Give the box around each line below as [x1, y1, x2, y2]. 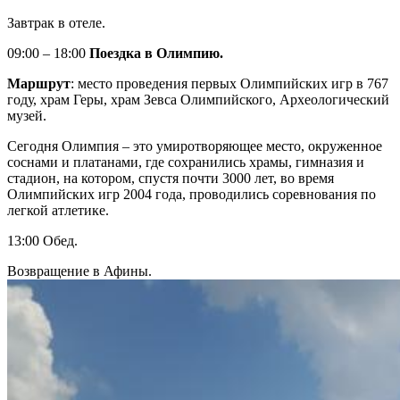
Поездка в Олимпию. [89, 45, 223, 61]
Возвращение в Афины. [7, 262, 152, 279]
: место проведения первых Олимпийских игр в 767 [71, 75, 388, 91]
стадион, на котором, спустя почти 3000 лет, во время [7, 170, 334, 186]
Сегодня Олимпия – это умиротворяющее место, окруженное [7, 137, 382, 154]
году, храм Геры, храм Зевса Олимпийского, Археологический [7, 91, 389, 107]
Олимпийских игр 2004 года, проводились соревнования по [7, 186, 376, 202]
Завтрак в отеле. [7, 14, 105, 30]
